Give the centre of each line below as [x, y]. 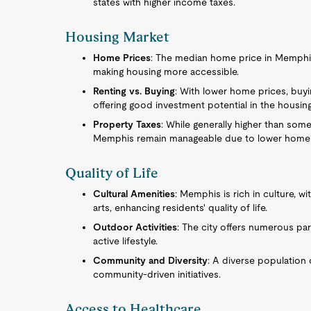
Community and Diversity [151, 260]
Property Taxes [127, 124]
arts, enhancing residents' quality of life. [180, 208]
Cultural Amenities [134, 194]
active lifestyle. [126, 241]
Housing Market [118, 37]
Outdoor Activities [135, 227]
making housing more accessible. [166, 72]
